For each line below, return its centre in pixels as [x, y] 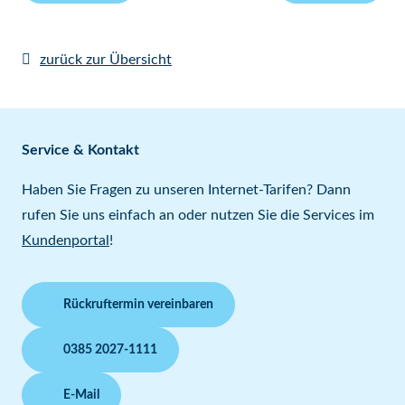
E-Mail [81, 395]
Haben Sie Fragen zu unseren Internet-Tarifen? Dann [186, 190]
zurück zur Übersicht [106, 60]
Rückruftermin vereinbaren [138, 305]
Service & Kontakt [80, 150]
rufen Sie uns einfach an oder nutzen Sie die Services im [198, 215]
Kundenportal [66, 240]
